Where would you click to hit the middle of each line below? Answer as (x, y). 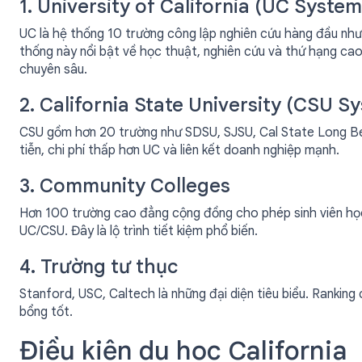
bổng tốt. (46, 312)
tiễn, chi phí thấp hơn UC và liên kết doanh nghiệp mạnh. (179, 150)
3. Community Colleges (125, 186)
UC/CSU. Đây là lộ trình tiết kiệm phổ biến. (139, 231)
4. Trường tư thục (99, 267)
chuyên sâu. (53, 69)
